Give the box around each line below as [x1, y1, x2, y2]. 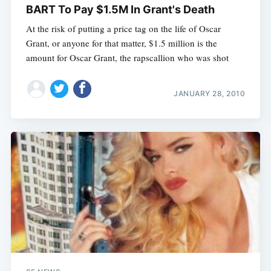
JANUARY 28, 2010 [174, 88, 246, 98]
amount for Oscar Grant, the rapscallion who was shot [25, 51, 229, 64]
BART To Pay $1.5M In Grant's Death [25, 3, 215, 16]
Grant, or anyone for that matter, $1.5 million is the [25, 37, 217, 50]
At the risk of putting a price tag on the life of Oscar [25, 22, 221, 35]
